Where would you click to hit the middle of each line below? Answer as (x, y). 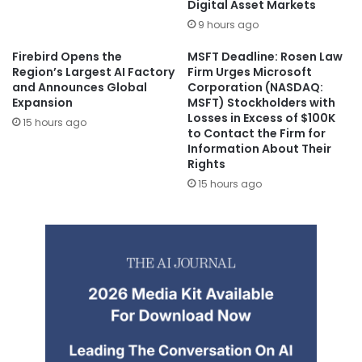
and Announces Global (80, 88)
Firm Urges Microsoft (250, 72)
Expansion (42, 103)
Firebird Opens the (67, 57)
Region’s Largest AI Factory (93, 72)
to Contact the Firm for (257, 134)
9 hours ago (228, 25)
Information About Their (259, 149)
